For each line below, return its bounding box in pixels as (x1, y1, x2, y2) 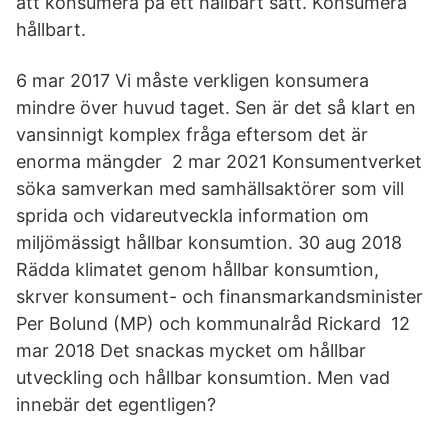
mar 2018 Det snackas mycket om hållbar (16, 340, 366, 361)
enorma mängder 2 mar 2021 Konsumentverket (16, 151, 422, 172)
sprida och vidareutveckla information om (16, 205, 369, 226)
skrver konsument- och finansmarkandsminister (16, 286, 423, 307)
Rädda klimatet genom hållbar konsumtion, (16, 259, 379, 280)
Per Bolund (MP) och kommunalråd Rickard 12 (16, 313, 410, 334)
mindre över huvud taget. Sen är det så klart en (16, 97, 416, 118)
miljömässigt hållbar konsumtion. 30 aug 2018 (16, 232, 402, 253)
